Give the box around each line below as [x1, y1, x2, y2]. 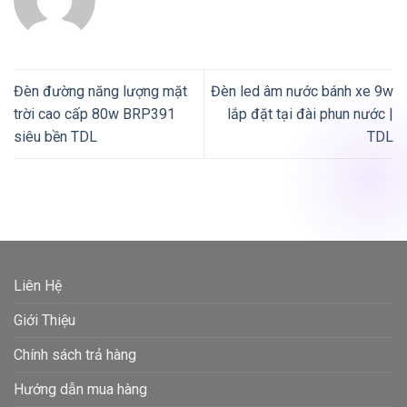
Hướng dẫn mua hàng [14, 381, 147, 399]
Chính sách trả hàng [14, 346, 136, 364]
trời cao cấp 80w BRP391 [14, 105, 175, 124]
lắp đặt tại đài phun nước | [227, 105, 393, 124]
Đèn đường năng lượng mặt [14, 83, 187, 101]
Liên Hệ [14, 277, 62, 295]
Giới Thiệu [14, 312, 75, 330]
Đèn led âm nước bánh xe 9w [211, 83, 393, 101]
